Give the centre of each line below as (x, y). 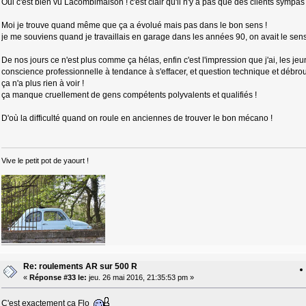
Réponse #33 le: (58, 277)
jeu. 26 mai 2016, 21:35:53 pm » (140, 277)
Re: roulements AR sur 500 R (80, 266)
